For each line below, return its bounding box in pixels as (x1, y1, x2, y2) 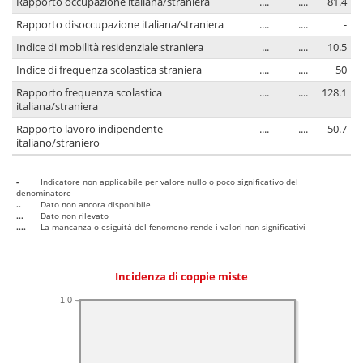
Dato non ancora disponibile (41, 199, 151, 211)
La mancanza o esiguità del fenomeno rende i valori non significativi (41, 221, 305, 233)
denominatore (16, 187, 71, 199)
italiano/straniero (16, 136, 100, 151)
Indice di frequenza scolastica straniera (16, 63, 202, 78)
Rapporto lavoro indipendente (16, 122, 163, 137)
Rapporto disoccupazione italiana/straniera (16, 18, 224, 32)
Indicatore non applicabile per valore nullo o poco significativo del (41, 176, 298, 188)
